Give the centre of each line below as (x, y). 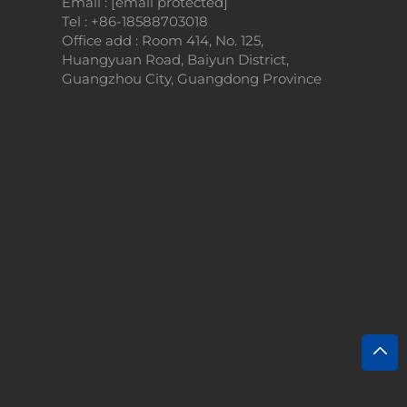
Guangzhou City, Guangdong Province (191, 78)
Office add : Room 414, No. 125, (162, 40)
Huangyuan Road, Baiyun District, (175, 59)
